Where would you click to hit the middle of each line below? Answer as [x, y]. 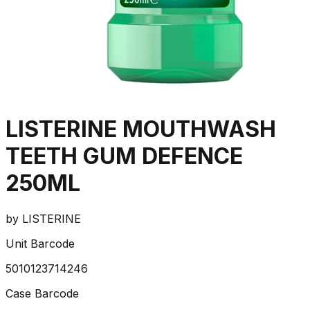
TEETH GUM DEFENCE [124, 156]
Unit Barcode [40, 243]
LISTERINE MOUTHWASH [141, 129]
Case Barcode [42, 293]
